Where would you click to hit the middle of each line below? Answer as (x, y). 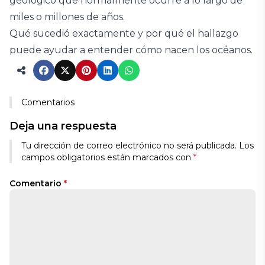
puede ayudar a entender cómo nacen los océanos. (131, 50)
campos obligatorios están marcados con (107, 157)
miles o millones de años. (67, 17)
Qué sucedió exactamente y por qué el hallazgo (124, 33)
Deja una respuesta (63, 126)
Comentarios (48, 102)
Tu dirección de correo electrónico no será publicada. (129, 146)
